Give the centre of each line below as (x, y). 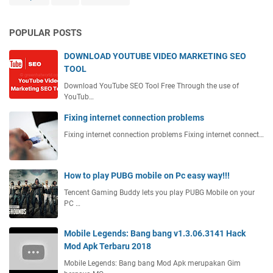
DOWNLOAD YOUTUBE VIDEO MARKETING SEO (155, 56)
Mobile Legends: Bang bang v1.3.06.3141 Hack (155, 234)
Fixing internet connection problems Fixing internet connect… (164, 135)
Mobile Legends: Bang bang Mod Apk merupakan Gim (152, 264)
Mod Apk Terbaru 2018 (108, 246)
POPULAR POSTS (45, 33)
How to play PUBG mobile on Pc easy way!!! (147, 176)
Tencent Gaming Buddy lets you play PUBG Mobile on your (159, 193)
